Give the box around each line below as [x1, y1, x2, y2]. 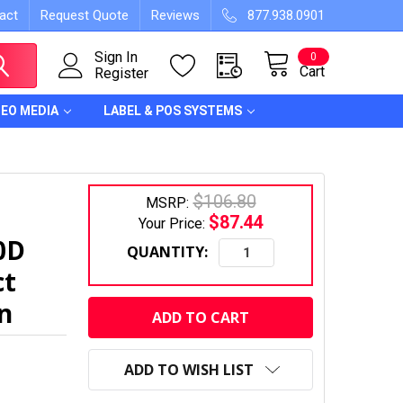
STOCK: [90, 307, 142, 327]
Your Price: [138, 215, 209, 232]
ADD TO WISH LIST [124, 360, 254, 380]
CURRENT [90, 285, 157, 305]
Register [94, 65, 148, 82]
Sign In [94, 49, 138, 66]
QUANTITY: [127, 242, 208, 262]
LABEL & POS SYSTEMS [103, 103, 242, 118]
